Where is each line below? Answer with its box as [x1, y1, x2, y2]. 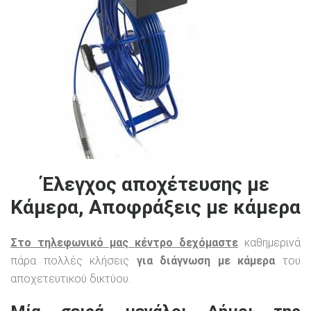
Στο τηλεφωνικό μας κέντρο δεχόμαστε [10, 236, 238, 250]
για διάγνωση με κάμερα [136, 254, 276, 268]
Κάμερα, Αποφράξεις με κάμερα [10, 195, 301, 219]
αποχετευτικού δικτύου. [10, 272, 131, 286]
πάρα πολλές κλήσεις [10, 254, 137, 268]
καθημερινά [238, 236, 301, 250]
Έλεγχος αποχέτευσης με [42, 172, 269, 196]
